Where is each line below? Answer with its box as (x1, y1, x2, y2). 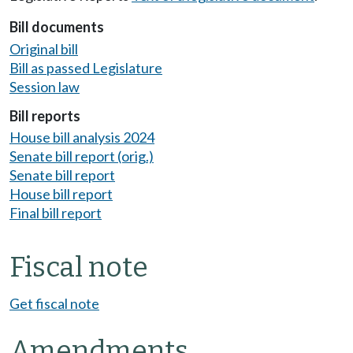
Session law (9, 77, 80, 95)
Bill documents (9, 18, 104, 36)
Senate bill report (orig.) (9, 147, 154, 165)
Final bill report (9, 204, 102, 222)
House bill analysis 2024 (9, 128, 154, 147)
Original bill (9, 39, 78, 58)
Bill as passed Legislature (9, 58, 162, 76)
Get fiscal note (9, 295, 99, 313)
